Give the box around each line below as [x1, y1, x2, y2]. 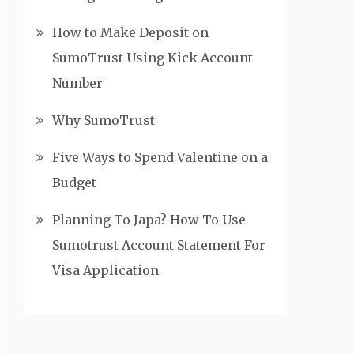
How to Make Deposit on [52, 24, 209, 40]
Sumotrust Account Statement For [52, 237, 265, 253]
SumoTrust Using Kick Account [52, 50, 253, 66]
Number [52, 75, 103, 91]
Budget [52, 175, 100, 190]
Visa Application [52, 262, 159, 278]
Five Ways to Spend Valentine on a [52, 149, 268, 165]
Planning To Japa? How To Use [52, 212, 246, 228]
